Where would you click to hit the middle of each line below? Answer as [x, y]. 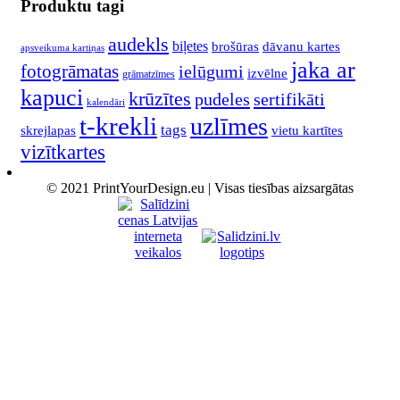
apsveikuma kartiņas [62, 48]
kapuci [52, 98]
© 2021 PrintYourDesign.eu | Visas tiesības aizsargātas [200, 188]
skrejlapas [48, 130]
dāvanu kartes [301, 46]
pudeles [222, 100]
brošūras [235, 46]
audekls [138, 45]
